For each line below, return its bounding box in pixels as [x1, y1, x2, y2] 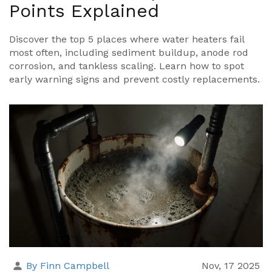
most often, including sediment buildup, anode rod [9, 47, 248, 59]
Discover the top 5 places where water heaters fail [9, 33, 245, 46]
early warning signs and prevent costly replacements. [9, 73, 260, 86]
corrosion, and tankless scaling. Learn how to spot [9, 60, 244, 72]
